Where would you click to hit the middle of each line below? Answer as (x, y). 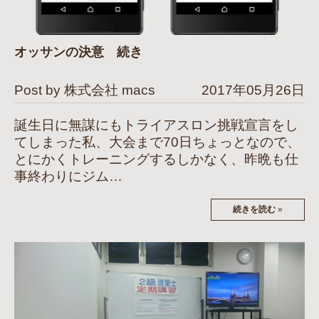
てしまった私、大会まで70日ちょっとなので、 (157, 142)
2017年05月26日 (253, 90)
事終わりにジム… (68, 177)
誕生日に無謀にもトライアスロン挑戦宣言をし (156, 125)
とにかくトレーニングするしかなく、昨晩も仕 (156, 159)
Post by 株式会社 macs (85, 90)
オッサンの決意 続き (78, 52)
